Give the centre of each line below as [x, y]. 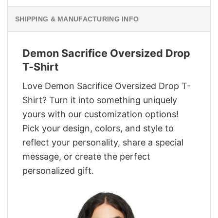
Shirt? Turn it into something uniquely [100, 100]
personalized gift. [58, 171]
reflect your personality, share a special [103, 143]
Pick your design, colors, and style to [98, 128]
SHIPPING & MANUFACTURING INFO [77, 19]
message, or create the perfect [86, 157]
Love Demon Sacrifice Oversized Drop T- [107, 86]
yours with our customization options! [100, 114]
